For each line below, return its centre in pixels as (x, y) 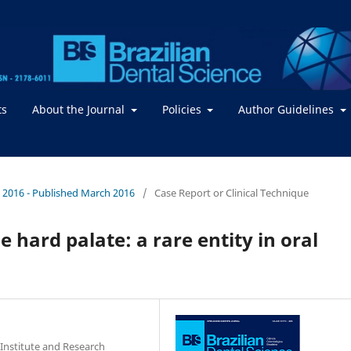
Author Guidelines (288, 109)
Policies (183, 109)
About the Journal (80, 109)
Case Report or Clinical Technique (232, 192)
